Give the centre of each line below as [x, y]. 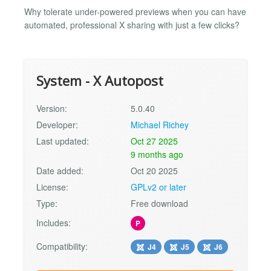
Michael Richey [160, 125]
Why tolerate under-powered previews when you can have [135, 12]
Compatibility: [62, 247]
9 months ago [157, 155]
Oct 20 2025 [155, 171]
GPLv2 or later [159, 187]
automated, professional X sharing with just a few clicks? [132, 25]
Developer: [57, 125]
